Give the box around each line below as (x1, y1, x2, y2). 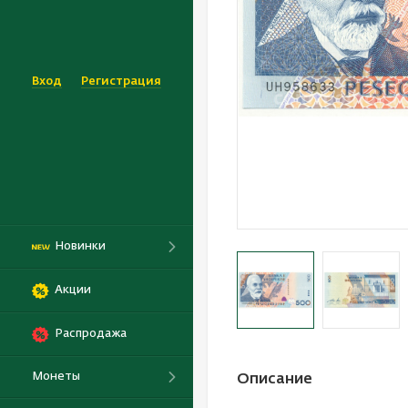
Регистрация (81, 75, 161, 87)
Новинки (55, 240, 106, 253)
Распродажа (55, 328, 127, 341)
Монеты (32, 371, 80, 383)
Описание (237, 372, 312, 387)
